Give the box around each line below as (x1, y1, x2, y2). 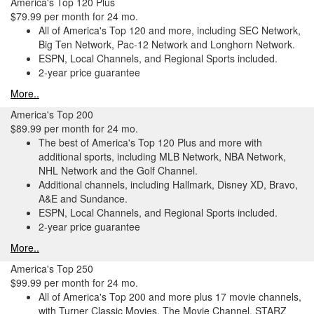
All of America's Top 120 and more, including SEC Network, (39, 23, 301, 37)
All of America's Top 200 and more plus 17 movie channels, (39, 289, 301, 303)
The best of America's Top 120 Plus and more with (39, 135, 262, 149)
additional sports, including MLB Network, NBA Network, (39, 149, 286, 163)
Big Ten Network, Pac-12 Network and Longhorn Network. (39, 37, 295, 51)
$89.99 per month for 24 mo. (11, 121, 138, 135)
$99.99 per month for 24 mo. (11, 275, 138, 289)
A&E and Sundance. (39, 191, 128, 205)
